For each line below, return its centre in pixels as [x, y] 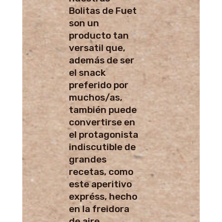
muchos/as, [95, 97]
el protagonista [103, 134]
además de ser [101, 60]
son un [84, 23]
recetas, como [101, 171]
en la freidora [99, 209]
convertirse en [102, 122]
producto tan [99, 35]
